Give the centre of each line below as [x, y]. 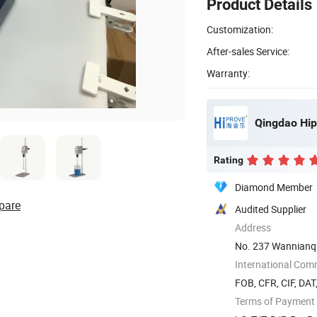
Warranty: [228, 73]
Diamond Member [274, 187]
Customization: [240, 29]
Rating [229, 160]
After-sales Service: [248, 51]
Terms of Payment [275, 301]
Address [253, 227]
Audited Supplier [271, 209]
